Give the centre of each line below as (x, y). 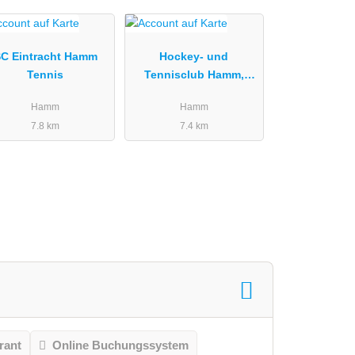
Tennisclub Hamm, (194, 75)
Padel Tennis (194, 93)
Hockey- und (194, 57)
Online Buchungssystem (120, 345)
